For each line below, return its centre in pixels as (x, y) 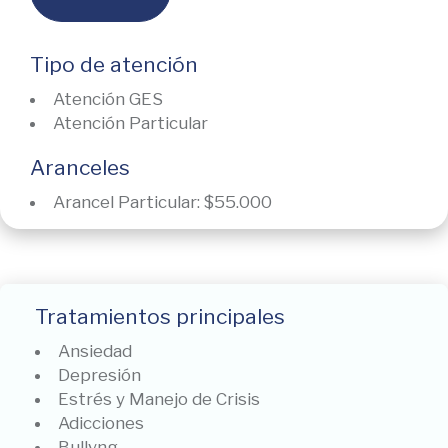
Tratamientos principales (160, 317)
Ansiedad (95, 351)
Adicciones (101, 423)
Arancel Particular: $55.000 (162, 202)
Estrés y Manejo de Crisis (159, 399)
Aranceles (80, 168)
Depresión (99, 375)
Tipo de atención (114, 65)
